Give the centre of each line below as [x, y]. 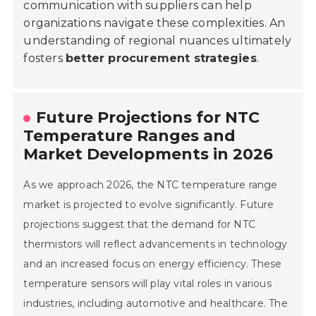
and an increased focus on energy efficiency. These [153, 264]
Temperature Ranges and [130, 136]
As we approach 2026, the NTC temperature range [151, 185]
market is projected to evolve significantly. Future [149, 205]
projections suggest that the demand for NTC [140, 225]
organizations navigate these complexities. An [154, 23]
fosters [45, 59]
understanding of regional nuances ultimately [158, 41]
